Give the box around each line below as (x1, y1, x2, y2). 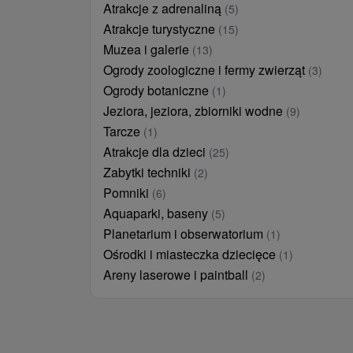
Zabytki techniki (103, 163, 194, 181)
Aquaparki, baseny (103, 204, 211, 222)
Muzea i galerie (103, 40, 192, 58)
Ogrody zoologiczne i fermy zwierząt (103, 61, 308, 79)
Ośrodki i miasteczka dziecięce (103, 245, 279, 263)
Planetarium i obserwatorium (103, 225, 266, 243)
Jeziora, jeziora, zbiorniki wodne (103, 102, 286, 120)
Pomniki (103, 184, 152, 202)
